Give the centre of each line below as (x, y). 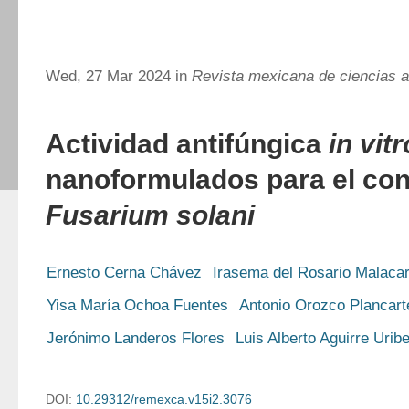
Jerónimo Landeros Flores (136, 338)
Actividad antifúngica (187, 144)
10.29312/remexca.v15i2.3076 (164, 399)
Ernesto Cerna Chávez (124, 273)
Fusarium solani (150, 215)
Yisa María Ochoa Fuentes (137, 305)
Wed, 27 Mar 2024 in (119, 76)
